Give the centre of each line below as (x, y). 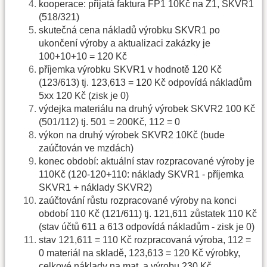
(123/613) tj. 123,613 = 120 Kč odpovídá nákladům (145, 83)
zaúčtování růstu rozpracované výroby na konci (138, 201)
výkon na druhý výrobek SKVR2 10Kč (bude (132, 135)
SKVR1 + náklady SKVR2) (95, 188)
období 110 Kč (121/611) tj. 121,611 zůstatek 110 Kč (148, 214)
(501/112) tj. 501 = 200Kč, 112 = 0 (109, 122)
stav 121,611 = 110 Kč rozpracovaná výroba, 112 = (145, 240)
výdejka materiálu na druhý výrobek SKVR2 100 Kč (147, 109)
